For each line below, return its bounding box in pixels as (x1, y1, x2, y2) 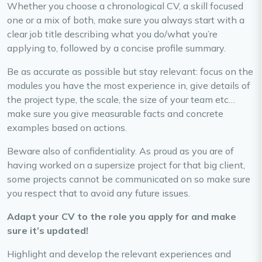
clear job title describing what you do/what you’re (7, 28, 218, 40)
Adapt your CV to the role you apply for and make (7, 211, 236, 223)
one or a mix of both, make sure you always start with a (7, 14, 244, 26)
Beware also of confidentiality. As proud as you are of (7, 145, 234, 157)
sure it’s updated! (7, 225, 88, 237)
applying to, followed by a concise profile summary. (7, 42, 228, 54)
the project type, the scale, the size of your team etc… (7, 94, 235, 106)
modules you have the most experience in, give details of (7, 80, 250, 92)
